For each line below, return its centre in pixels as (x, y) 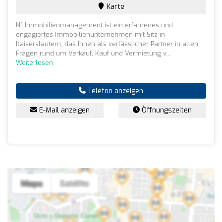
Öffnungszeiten (166, 110)
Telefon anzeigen (114, 91)
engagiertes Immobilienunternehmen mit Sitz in (90, 34)
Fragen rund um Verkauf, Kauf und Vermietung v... (93, 53)
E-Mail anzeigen (63, 110)
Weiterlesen (34, 62)
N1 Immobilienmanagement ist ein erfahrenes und (94, 25)
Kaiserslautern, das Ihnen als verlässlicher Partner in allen (107, 44)
